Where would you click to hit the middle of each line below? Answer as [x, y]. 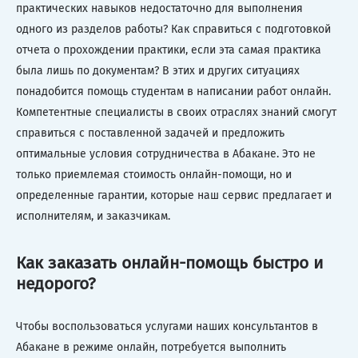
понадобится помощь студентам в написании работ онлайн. [173, 91]
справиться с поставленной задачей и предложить [150, 133]
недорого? [56, 284]
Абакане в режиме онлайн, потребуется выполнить [151, 347]
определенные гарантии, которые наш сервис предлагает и [174, 195]
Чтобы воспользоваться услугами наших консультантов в [167, 326]
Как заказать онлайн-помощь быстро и [170, 263]
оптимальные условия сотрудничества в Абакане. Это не [166, 154]
